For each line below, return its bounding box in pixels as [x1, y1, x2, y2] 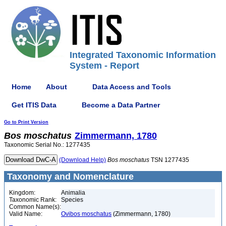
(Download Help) [59, 156, 106, 163]
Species [61, 196, 83, 203]
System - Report [70, 61, 139, 71]
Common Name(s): [9, 203, 61, 210]
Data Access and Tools [92, 82, 171, 91]
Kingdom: [9, 189, 35, 196]
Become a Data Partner [82, 100, 160, 109]
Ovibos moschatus [61, 210, 111, 217]
